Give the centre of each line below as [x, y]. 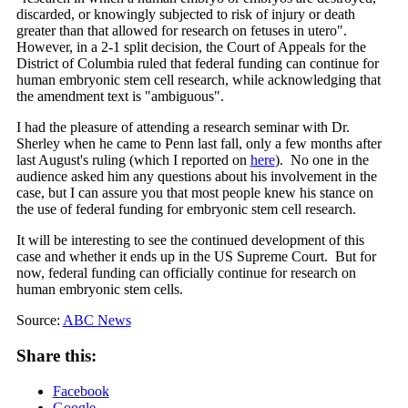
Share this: [56, 355]
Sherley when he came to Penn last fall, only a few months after [199, 144]
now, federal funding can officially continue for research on [186, 273]
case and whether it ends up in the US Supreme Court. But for [196, 257]
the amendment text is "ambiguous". [120, 97]
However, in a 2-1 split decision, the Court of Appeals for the [191, 47]
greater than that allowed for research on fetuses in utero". [183, 31]
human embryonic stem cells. [99, 290]
